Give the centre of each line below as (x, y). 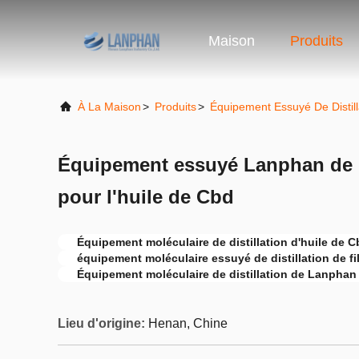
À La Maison (109, 107)
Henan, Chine (188, 323)
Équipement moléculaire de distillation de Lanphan (217, 274)
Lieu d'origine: (101, 323)
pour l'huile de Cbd (146, 197)
